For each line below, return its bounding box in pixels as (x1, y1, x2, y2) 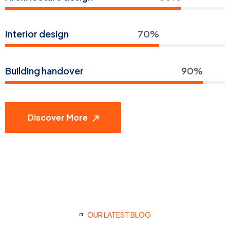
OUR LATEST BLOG (87, 210, 151, 220)
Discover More (28, 112, 89, 123)
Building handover (5, 65, 84, 77)
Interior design (5, 28, 69, 40)
